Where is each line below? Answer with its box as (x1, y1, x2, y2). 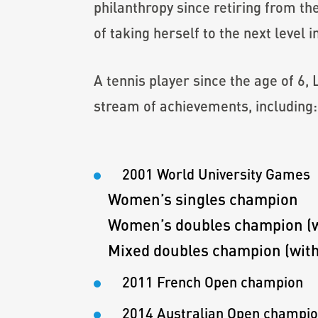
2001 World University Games (122, 165, 310, 182)
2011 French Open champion (122, 273, 303, 290)
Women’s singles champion (94, 190, 298, 209)
